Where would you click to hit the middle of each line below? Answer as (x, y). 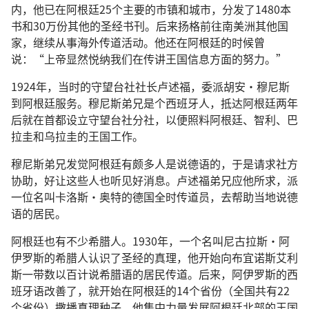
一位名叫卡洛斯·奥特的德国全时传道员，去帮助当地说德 (154, 197)
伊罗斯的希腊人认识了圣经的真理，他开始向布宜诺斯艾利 (154, 257)
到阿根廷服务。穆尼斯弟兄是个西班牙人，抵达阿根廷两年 (154, 103)
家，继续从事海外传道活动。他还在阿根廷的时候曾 (138, 42)
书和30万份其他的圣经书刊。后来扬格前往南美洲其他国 (150, 26)
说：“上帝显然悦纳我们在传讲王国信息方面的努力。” (149, 59)
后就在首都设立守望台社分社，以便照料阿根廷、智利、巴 (154, 119)
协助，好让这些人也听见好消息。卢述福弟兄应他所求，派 (154, 180)
